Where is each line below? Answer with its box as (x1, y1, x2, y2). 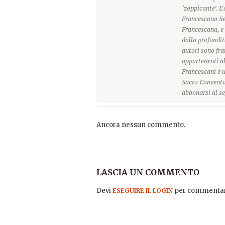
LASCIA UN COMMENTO (96, 167, 199, 178)
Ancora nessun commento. (96, 121, 185, 130)
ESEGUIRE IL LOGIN (113, 187, 173, 195)
